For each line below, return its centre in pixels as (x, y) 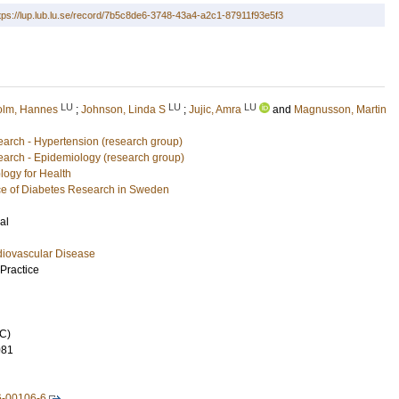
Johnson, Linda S (123, 110)
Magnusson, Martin (340, 110)
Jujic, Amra (215, 110)
